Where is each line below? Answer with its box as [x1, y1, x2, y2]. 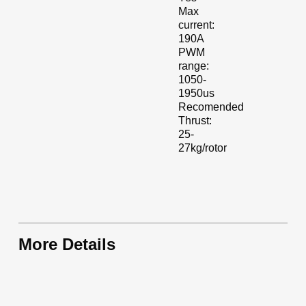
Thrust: [178, 114, 212, 126]
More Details [18, 234, 115, 253]
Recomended [178, 100, 245, 113]
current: [178, 18, 215, 31]
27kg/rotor [178, 141, 227, 154]
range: [178, 59, 210, 72]
